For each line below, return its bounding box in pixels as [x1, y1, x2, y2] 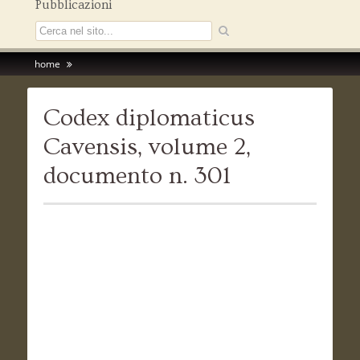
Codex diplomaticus [43, 104, 255, 133]
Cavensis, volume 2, [43, 133, 251, 162]
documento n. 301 [43, 162, 231, 190]
